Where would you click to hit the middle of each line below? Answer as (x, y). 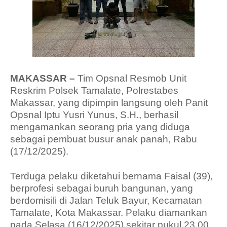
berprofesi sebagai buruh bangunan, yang (102, 188)
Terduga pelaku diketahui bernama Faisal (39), (111, 176)
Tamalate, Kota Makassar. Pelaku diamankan (109, 213)
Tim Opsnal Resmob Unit (131, 78)
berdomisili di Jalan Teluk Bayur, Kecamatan (106, 200)
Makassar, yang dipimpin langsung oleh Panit (109, 103)
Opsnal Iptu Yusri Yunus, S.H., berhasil (94, 115)
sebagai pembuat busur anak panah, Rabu (104, 139)
